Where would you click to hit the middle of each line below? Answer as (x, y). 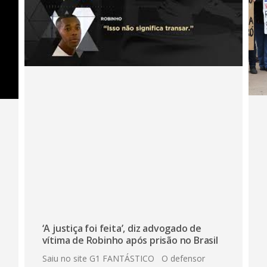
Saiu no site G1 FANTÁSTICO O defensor (123, 259)
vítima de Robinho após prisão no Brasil (130, 240)
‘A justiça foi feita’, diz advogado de (122, 229)
